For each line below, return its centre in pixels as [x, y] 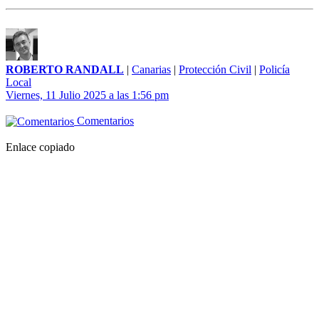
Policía [274, 70]
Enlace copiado [40, 147]
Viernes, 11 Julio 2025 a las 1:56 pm [87, 95]
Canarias [151, 70]
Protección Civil [215, 70]
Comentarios [104, 121]
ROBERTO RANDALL [65, 70]
